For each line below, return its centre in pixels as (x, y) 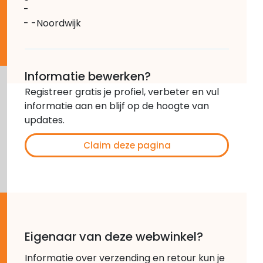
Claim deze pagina (127, 145)
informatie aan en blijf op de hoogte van (117, 106)
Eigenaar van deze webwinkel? (114, 236)
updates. (45, 120)
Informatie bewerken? (88, 76)
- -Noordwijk (52, 23)
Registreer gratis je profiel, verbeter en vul (122, 92)
